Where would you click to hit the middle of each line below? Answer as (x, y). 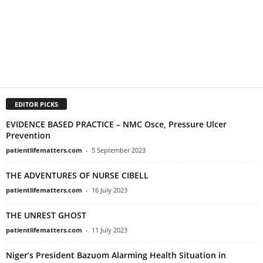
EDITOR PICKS (36, 104)
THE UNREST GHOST (46, 215)
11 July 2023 (109, 230)
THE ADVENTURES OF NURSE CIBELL (77, 176)
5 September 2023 (119, 150)
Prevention (28, 136)
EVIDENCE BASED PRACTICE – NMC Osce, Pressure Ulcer (116, 124)
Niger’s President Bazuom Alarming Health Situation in (116, 255)
